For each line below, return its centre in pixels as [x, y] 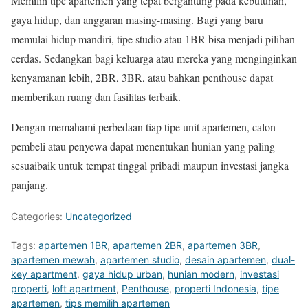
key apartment [44, 274]
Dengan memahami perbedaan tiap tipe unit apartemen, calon [143, 126]
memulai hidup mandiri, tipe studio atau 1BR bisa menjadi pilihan [153, 38]
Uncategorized [99, 216]
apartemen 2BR [147, 245]
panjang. [30, 184]
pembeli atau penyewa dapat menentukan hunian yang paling [143, 146]
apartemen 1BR [73, 245]
